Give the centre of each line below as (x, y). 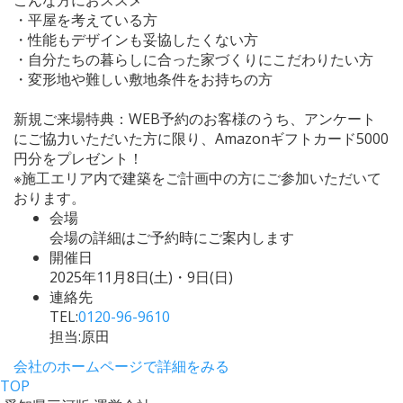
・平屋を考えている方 (85, 19)
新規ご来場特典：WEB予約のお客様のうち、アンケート (195, 118)
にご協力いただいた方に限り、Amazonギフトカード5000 (201, 138)
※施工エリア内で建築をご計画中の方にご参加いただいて (197, 178)
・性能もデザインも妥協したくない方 (136, 39)
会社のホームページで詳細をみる (121, 366)
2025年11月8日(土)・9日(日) (141, 277)
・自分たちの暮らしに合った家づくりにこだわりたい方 (193, 59)
